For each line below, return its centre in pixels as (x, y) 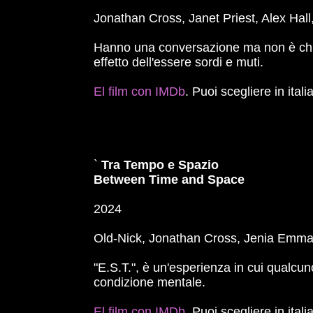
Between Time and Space (169, 180)
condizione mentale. (150, 282)
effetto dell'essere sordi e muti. (179, 62)
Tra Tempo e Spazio (160, 165)
